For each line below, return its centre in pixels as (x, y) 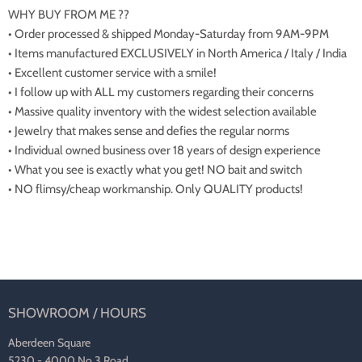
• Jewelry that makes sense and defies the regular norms (149, 131)
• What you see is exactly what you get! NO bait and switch (155, 170)
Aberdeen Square (49, 343)
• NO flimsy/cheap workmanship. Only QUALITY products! (156, 189)
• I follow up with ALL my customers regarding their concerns (161, 93)
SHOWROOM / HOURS (77, 313)
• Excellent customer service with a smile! (112, 73)
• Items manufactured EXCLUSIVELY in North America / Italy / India (177, 54)
